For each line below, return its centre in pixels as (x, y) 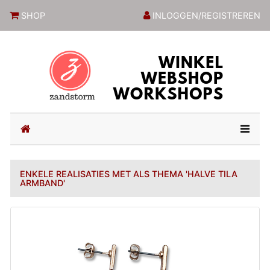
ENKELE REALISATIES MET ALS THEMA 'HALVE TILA (129, 174)
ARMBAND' (43, 183)
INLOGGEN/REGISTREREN (205, 15)
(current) (52, 128)
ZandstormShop (78, 14)
